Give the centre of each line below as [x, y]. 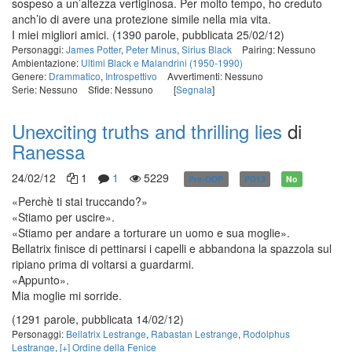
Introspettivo [131, 76]
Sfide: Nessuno [121, 89]
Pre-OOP [206, 179]
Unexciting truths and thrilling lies [147, 131]
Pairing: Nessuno [279, 49]
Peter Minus [151, 49]
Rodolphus [266, 334]
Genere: [30, 76]
